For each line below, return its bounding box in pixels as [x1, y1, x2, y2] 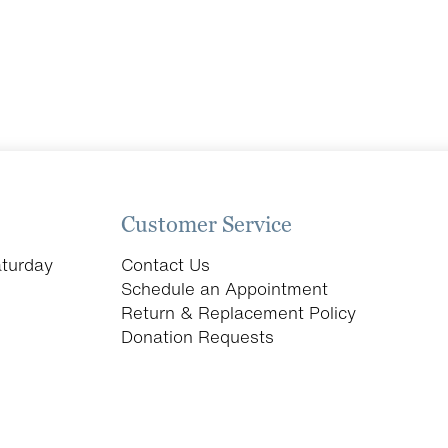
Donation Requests [121, 324, 275, 350]
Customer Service [121, 212, 293, 238]
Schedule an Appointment [121, 276, 329, 302]
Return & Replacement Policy [121, 300, 357, 326]
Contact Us [121, 252, 211, 278]
